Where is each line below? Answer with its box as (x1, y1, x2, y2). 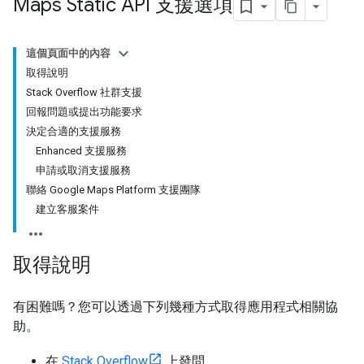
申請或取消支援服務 (36, 164, 131, 176)
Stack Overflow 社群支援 (26, 86, 142, 98)
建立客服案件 (36, 203, 99, 215)
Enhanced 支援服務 (36, 145, 127, 157)
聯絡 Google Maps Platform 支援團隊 (26, 184, 201, 196)
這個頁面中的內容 (26, 47, 110, 59)
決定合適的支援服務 (26, 125, 121, 137)
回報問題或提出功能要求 (26, 106, 142, 118)
